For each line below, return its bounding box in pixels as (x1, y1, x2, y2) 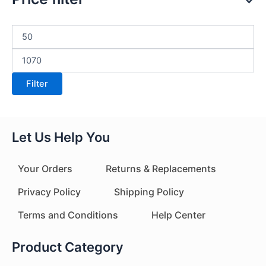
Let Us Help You (12, 129, 110, 145)
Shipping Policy (114, 185, 184, 198)
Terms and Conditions (18, 208, 118, 221)
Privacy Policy (18, 185, 81, 198)
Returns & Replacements (106, 162, 216, 175)
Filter (26, 78, 48, 89)
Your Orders (18, 162, 72, 175)
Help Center (151, 208, 205, 221)
